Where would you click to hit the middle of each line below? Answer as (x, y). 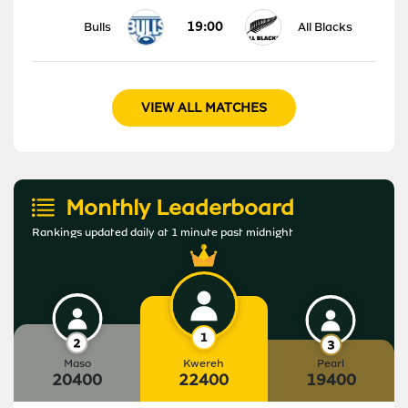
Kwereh (204, 363)
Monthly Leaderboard (180, 208)
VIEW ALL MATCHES (204, 107)
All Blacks (325, 26)
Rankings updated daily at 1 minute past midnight (163, 232)
